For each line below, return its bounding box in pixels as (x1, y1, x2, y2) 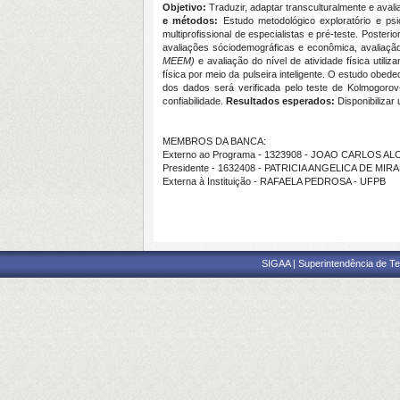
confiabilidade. (162, 96, 226, 106)
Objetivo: (162, 2, 209, 12)
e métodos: (162, 15, 223, 26)
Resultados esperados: (226, 96, 337, 106)
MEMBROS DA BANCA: (162, 136, 266, 146)
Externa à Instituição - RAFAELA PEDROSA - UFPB (162, 176, 386, 187)
